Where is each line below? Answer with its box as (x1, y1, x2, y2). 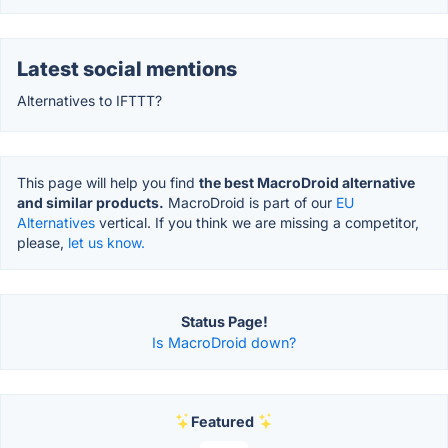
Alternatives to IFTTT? (17, 91, 162, 109)
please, (17, 233, 68, 251)
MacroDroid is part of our (164, 193, 336, 211)
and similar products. (17, 193, 164, 211)
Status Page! (180, 312, 268, 330)
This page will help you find (17, 173, 199, 191)
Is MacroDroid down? (152, 333, 296, 351)
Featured (190, 412, 254, 430)
